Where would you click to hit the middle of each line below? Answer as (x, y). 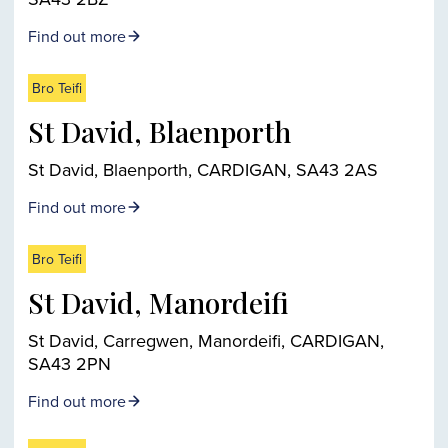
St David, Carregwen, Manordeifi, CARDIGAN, (206, 340)
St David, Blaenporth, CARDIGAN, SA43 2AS (203, 169)
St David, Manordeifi (158, 302)
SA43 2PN (69, 363)
